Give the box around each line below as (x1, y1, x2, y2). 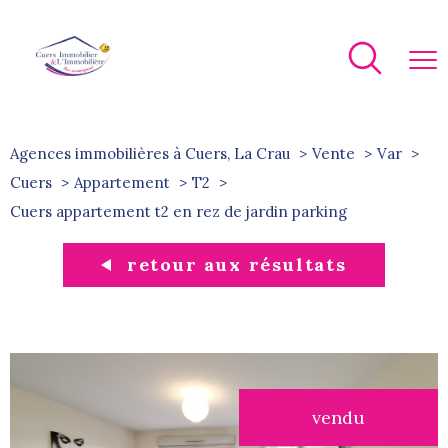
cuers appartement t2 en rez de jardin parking (21, 202, 347, 221)
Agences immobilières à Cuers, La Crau (10, 144, 290, 163)
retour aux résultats (126, 252, 347, 276)
